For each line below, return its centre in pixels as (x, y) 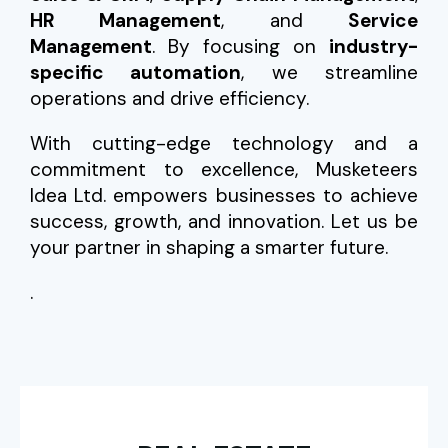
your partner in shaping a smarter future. (209, 247)
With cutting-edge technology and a (224, 143)
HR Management (126, 20)
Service (383, 20)
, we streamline (330, 72)
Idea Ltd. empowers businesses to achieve (224, 195)
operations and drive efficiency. (169, 98)
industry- (373, 46)
